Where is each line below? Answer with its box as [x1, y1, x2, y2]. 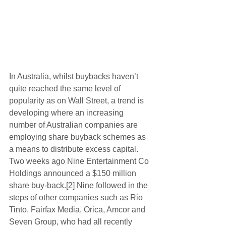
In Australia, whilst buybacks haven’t [9, 72, 140, 81]
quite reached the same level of [9, 84, 123, 93]
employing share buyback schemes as [9, 133, 148, 142]
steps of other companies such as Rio [9, 193, 145, 202]
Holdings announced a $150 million [9, 169, 138, 178]
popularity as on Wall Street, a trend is [9, 96, 146, 105]
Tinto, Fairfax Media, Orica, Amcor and [9, 205, 147, 214]
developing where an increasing [9, 108, 126, 118]
